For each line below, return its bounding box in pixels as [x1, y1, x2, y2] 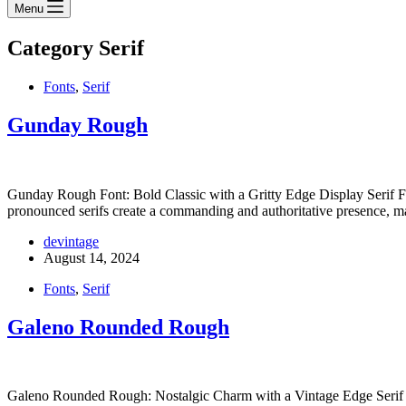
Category [7, 35, 93, 60]
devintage [43, 233, 99, 249]
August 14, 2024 [43, 249, 140, 266]
